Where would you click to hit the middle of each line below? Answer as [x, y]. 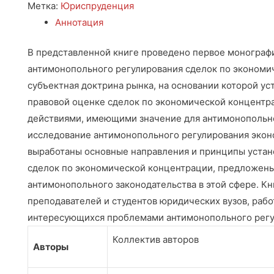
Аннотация [79, 22]
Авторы [51, 247]
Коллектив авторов [156, 240]
